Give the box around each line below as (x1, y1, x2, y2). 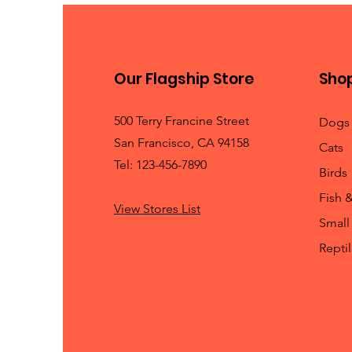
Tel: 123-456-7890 (113, 156, 207, 172)
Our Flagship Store (113, 68, 254, 90)
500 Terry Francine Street (113, 112, 249, 128)
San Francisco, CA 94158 (113, 134, 249, 150)
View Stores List (113, 200, 200, 216)
